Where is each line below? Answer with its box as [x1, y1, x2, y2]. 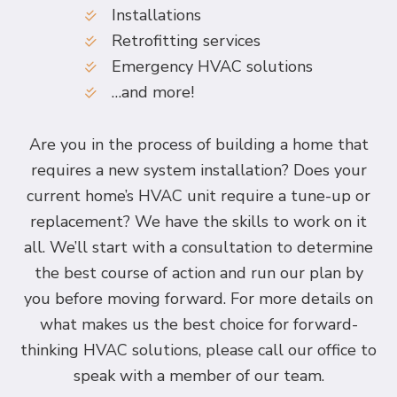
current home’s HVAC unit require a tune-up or [27, 184, 370, 206]
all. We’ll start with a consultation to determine [24, 236, 373, 258]
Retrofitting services [111, 29, 261, 51]
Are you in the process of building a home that [28, 133, 369, 155]
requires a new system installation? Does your [30, 159, 367, 181]
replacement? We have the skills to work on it [30, 210, 367, 232]
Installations [111, 4, 201, 26]
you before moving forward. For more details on [24, 287, 373, 309]
